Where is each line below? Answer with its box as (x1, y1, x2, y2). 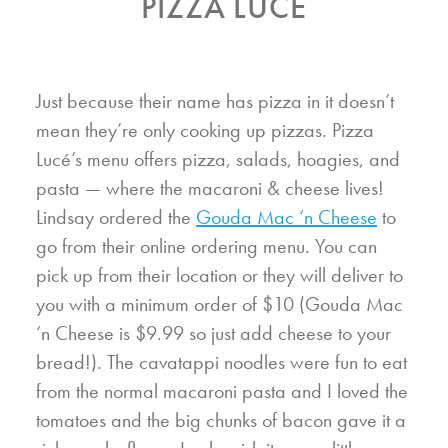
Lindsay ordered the (36, 204, 196, 231)
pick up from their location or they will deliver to (36, 262, 403, 289)
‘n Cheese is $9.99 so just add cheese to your (36, 320, 391, 347)
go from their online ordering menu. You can (36, 233, 377, 260)
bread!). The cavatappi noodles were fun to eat (36, 349, 407, 376)
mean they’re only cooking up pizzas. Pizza (36, 117, 374, 144)
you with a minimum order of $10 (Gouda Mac (36, 291, 403, 318)
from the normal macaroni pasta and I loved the (36, 378, 408, 405)
